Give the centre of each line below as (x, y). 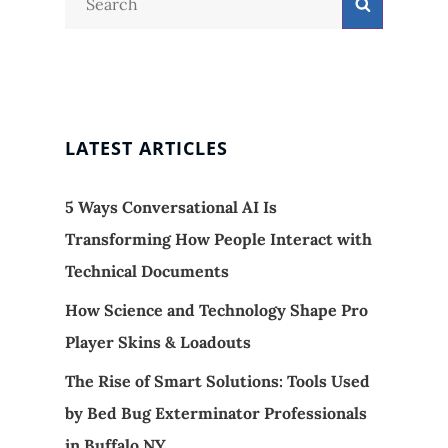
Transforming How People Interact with (218, 239)
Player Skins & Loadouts (158, 342)
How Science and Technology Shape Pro (216, 310)
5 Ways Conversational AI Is (171, 207)
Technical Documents (147, 271)
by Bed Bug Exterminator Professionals (216, 413)
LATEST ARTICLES (146, 148)
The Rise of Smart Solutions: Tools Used (217, 381)
